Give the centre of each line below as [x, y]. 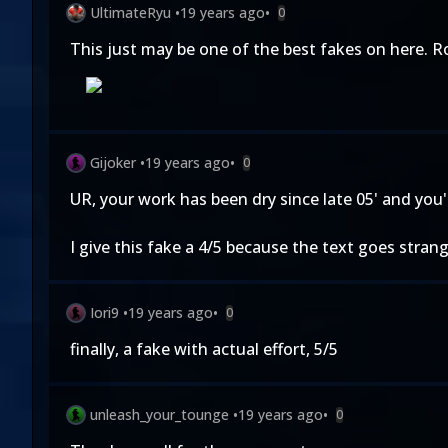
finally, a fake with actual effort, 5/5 [204, 349]
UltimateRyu [130, 12]
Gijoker [113, 162]
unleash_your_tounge [159, 414]
